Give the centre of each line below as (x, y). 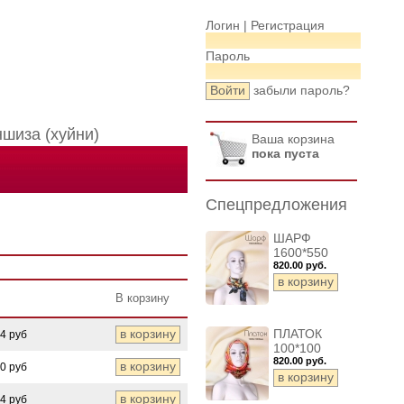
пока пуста (285, 153)
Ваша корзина (293, 139)
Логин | (228, 25)
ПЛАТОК (298, 334)
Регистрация (288, 25)
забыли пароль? (302, 90)
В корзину (142, 298)
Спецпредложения (276, 205)
